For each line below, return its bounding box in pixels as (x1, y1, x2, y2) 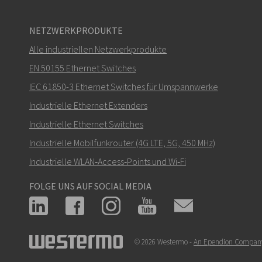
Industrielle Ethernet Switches (29, 118, 143, 130)
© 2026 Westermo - (135, 236, 194, 247)
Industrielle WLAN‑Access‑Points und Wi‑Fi (29, 155, 186, 167)
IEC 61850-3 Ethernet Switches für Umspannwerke (29, 80, 218, 92)
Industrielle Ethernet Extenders (29, 99, 147, 111)
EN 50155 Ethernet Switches (29, 61, 136, 74)
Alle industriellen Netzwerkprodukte (29, 43, 167, 55)
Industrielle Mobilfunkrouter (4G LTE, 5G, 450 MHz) (29, 136, 215, 149)
